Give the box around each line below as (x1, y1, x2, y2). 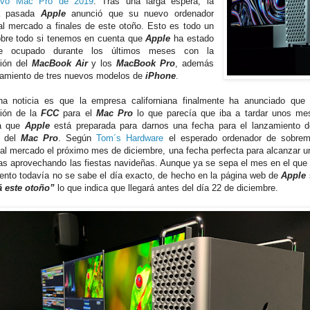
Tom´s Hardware (96, 133, 164, 144)
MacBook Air (31, 58, 88, 69)
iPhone (145, 71, 176, 82)
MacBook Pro (116, 58, 175, 69)
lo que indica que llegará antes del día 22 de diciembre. (57, 183, 278, 194)
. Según (58, 133, 97, 144)
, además (174, 58, 214, 69)
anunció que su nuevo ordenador (71, 8, 214, 19)
